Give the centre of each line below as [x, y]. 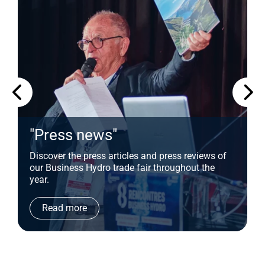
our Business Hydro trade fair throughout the [122, 167]
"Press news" [73, 135]
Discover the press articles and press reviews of [128, 156]
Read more [64, 208]
